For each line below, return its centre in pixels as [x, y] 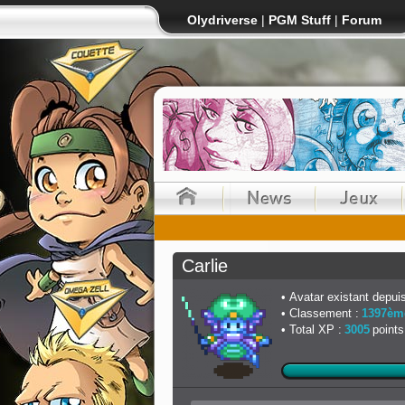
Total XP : [315, 330]
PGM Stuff [300, 20]
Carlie [204, 266]
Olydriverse [222, 20]
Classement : [324, 313]
